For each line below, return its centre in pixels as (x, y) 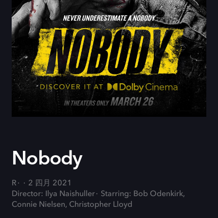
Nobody (47, 158)
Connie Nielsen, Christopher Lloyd (72, 205)
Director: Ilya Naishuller (53, 194)
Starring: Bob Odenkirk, (143, 194)
